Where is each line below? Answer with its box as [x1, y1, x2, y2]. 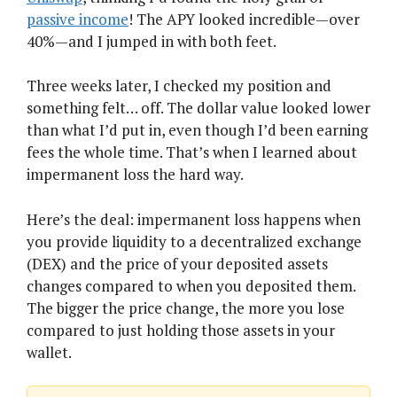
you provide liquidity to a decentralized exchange [27, 230, 362, 252]
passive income [27, 8, 128, 29]
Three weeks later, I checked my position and [27, 75, 331, 97]
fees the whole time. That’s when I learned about [27, 142, 357, 163]
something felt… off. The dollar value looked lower [27, 97, 370, 119]
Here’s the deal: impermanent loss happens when [27, 208, 361, 230]
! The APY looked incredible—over [128, 8, 360, 29]
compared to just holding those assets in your [27, 319, 335, 340]
